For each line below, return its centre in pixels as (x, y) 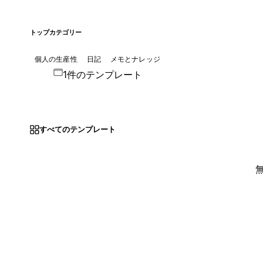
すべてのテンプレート (77, 129)
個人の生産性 (56, 59)
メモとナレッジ (135, 59)
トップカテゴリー (55, 32)
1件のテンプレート (102, 74)
